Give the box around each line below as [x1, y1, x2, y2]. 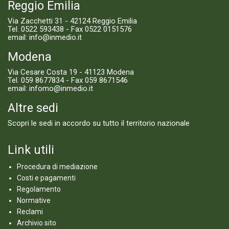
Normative [17, 196, 51, 204]
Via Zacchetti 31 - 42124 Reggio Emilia [8, 16, 137, 26]
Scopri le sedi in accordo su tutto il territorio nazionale [8, 119, 190, 128]
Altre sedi [8, 101, 58, 115]
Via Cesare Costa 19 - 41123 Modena [8, 67, 134, 77]
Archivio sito [17, 219, 56, 227]
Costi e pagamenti [17, 174, 76, 182]
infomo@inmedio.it [29, 84, 93, 93]
